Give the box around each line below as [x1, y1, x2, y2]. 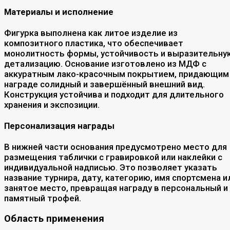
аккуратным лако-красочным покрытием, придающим [4, 68, 229, 79]
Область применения [4, 213, 104, 225]
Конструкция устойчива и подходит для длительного [4, 89, 224, 100]
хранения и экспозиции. [4, 99, 100, 110]
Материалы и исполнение [4, 6, 113, 17]
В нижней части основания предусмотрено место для [4, 142, 227, 152]
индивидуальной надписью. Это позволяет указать [4, 162, 217, 173]
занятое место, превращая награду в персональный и [4, 183, 228, 194]
